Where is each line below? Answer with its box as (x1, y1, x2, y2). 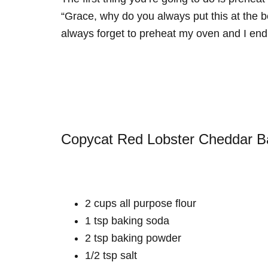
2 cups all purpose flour (85, 197, 196, 209)
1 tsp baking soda (85, 214, 169, 227)
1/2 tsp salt (85, 249, 137, 261)
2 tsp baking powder (85, 232, 181, 244)
